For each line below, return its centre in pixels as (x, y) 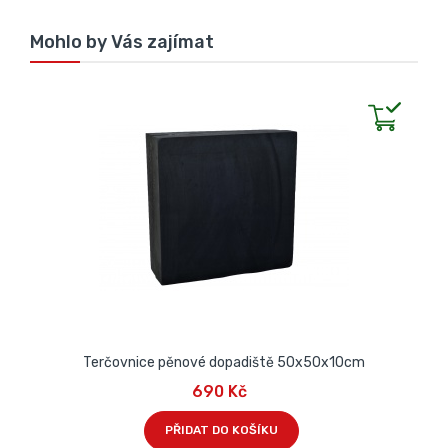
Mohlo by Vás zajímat (122, 41)
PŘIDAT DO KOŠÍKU (221, 430)
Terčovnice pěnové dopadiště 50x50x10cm (224, 362)
